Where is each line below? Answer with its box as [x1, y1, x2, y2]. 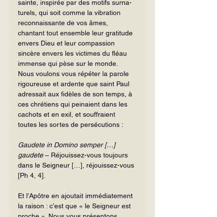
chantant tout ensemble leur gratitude [18, 29, 135, 37]
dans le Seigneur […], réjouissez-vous [18, 161, 136, 169]
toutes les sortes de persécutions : [18, 120, 124, 128]
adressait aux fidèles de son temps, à [18, 90, 134, 98]
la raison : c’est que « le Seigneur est [18, 201, 133, 210]
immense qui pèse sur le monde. [18, 59, 118, 67]
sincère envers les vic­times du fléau [18, 49, 129, 57]
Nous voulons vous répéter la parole [18, 69, 131, 77]
